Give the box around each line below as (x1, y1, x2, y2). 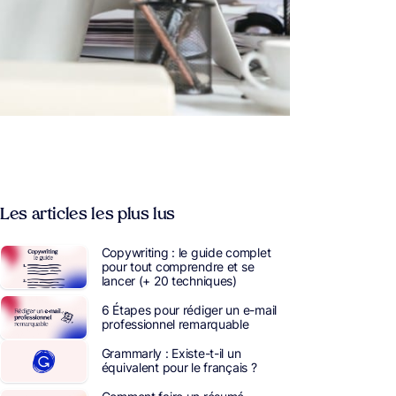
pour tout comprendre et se (101, 259, 255, 274)
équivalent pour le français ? (101, 360, 257, 376)
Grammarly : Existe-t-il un (101, 346, 241, 362)
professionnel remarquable (101, 316, 249, 331)
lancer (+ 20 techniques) (101, 273, 237, 288)
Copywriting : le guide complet (101, 245, 271, 260)
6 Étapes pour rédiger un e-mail (101, 301, 277, 317)
